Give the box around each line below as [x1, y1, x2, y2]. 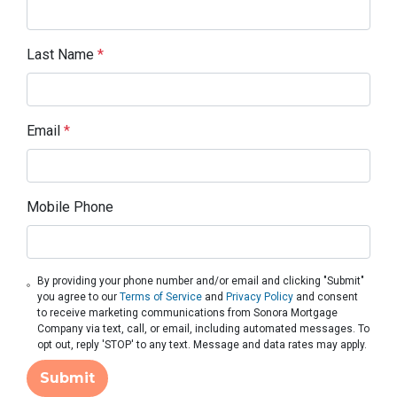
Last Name [27, 46, 97, 64]
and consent [293, 291, 359, 304]
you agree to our [37, 291, 121, 304]
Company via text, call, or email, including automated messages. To [37, 323, 370, 336]
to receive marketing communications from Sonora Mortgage [37, 307, 339, 320]
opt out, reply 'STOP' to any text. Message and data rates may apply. [37, 339, 368, 352]
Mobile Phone [27, 198, 113, 216]
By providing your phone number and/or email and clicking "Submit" [37, 275, 365, 288]
